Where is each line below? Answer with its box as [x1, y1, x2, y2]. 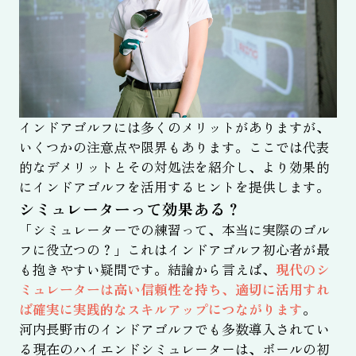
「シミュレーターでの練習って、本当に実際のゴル [18, 220, 330, 240]
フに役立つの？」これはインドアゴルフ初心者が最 [18, 240, 330, 260]
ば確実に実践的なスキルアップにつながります [18, 300, 303, 319]
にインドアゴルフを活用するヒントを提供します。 [18, 177, 330, 197]
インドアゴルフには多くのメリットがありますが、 [18, 118, 330, 137]
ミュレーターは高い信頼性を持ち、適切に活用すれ [18, 280, 330, 300]
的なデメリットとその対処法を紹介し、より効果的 [18, 157, 330, 177]
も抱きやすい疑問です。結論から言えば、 [18, 260, 276, 280]
